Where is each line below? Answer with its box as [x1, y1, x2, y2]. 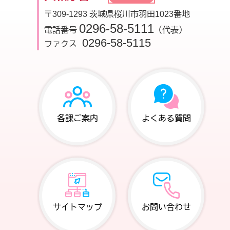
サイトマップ [52, 203, 102, 212]
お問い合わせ [141, 203, 191, 212]
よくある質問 [141, 114, 191, 123]
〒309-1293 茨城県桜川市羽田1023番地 [44, 10, 190, 18]
